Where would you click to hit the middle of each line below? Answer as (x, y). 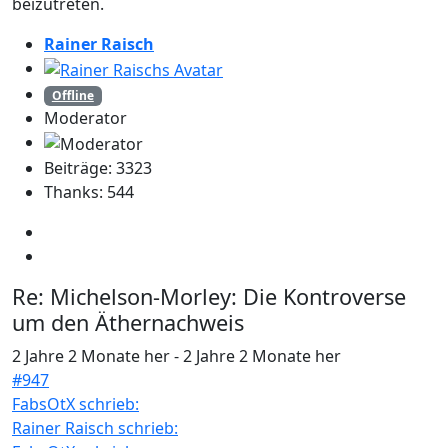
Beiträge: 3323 (98, 167)
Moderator (85, 118)
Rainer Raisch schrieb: (95, 427)
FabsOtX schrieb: (75, 403)
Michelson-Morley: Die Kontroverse (225, 296)
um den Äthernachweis (128, 322)
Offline (72, 96)
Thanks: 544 (89, 191)
